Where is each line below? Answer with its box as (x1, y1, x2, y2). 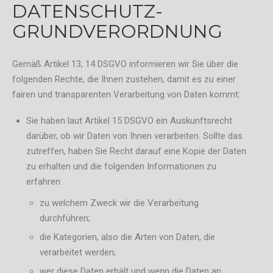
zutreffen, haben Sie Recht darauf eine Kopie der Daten (26, 145, 246, 157)
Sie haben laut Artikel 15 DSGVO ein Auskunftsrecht (26, 115, 232, 126)
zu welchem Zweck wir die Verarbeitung (40, 197, 199, 209)
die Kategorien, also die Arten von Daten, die (40, 232, 215, 243)
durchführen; (40, 213, 90, 224)
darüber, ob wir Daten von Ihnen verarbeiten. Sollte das (26, 130, 243, 141)
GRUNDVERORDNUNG (12, 19, 222, 43)
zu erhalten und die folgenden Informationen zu (26, 160, 216, 172)
